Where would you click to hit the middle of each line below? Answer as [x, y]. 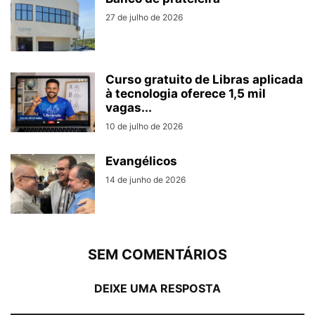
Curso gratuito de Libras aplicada [204, 80]
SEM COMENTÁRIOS [157, 255]
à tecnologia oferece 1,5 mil [186, 94]
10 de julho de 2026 [144, 127]
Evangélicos [141, 161]
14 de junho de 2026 [146, 180]
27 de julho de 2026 [144, 18]
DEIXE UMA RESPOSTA [157, 289]
